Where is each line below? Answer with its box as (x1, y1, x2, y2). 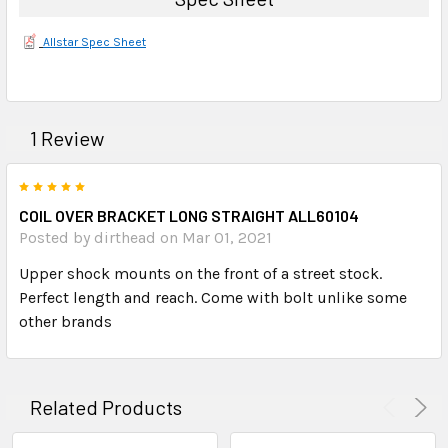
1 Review (30, 125, 104, 150)
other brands (19, 311, 112, 331)
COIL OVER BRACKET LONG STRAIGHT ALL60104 (19, 205, 359, 225)
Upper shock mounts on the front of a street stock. (19, 263, 382, 283)
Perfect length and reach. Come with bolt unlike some (19, 287, 407, 307)
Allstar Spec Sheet (43, 34, 146, 49)
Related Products (30, 394, 182, 419)
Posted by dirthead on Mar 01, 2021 (19, 227, 272, 247)
